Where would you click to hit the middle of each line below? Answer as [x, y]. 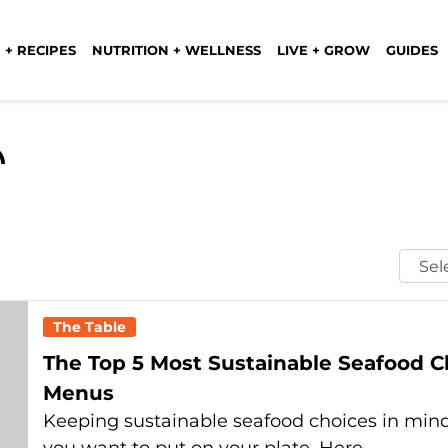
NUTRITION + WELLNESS [176, 49]
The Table [89, 327]
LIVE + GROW [323, 49]
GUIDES [412, 49]
